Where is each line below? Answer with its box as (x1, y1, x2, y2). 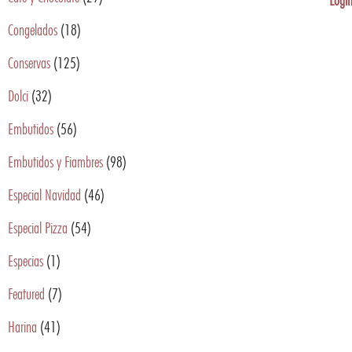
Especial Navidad (8, 185, 81, 204)
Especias (8, 251, 43, 270)
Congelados (8, 20, 57, 39)
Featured (8, 284, 45, 303)
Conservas (8, 53, 50, 72)
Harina (8, 317, 37, 336)
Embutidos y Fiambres (8, 152, 103, 171)
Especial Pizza (8, 218, 68, 237)
